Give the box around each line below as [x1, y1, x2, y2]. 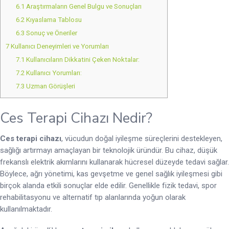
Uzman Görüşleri [24, 82, 75, 90]
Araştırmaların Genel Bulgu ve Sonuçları [24, 2, 142, 10]
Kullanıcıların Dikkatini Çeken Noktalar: [24, 55, 140, 63]
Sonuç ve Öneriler [24, 29, 77, 37]
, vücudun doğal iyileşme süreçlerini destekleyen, [61, 133, 222, 143]
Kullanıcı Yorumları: [24, 68, 82, 77]
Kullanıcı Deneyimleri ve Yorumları [9, 42, 109, 50]
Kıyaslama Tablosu [24, 15, 82, 24]
